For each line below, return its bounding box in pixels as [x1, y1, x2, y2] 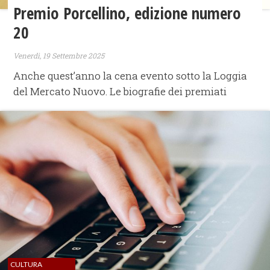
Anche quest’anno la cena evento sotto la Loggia [13, 69, 248, 83]
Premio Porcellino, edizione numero [13, 1, 242, 24]
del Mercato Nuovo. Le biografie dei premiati [13, 84, 227, 99]
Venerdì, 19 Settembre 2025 [13, 50, 105, 60]
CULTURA [10, 259, 43, 269]
